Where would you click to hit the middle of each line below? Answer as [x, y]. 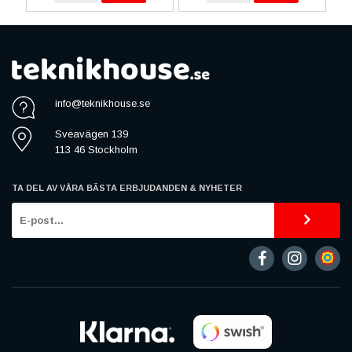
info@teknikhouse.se [103, 103]
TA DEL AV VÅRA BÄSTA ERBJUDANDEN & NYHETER [127, 187]
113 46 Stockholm [96, 149]
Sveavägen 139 [92, 134]
